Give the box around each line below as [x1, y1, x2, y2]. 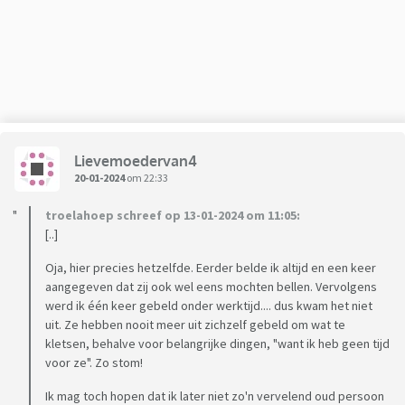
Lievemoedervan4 [74, 151, 197, 170]
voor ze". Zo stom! [45, 354, 143, 372]
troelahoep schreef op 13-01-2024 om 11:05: [45, 207, 300, 224]
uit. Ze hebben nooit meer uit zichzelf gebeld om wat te [45, 316, 345, 334]
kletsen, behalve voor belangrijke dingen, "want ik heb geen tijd [45, 335, 390, 353]
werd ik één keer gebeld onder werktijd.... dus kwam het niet [45, 297, 372, 315]
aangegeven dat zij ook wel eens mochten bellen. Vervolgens [45, 278, 377, 296]
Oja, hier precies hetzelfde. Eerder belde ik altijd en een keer [45, 259, 376, 277]
